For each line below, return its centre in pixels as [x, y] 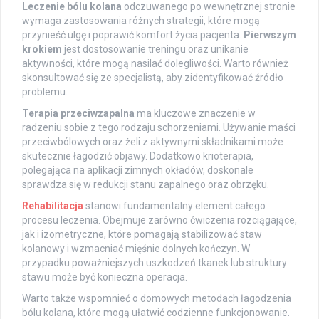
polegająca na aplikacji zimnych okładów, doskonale [138, 171]
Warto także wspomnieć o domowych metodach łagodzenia [157, 299]
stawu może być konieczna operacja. [105, 277]
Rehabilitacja [53, 206]
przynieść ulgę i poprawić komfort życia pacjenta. [133, 35]
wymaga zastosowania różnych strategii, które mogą [141, 21]
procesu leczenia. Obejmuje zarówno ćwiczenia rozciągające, [159, 220]
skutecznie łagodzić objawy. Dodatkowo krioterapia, [138, 156]
